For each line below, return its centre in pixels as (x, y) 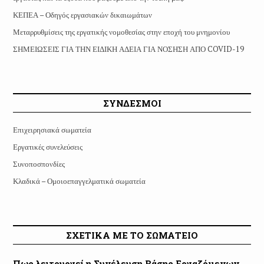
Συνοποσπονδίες (39, 164)
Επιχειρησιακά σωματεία (52, 130)
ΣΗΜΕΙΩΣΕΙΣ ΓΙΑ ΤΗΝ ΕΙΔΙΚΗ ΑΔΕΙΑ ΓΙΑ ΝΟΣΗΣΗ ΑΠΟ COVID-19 (128, 49)
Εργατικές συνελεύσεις (47, 147)
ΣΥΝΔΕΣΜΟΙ (132, 103)
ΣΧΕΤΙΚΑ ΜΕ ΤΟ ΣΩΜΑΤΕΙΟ (132, 235)
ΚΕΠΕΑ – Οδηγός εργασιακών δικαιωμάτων (82, 15)
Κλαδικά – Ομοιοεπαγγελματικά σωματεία (79, 181)
